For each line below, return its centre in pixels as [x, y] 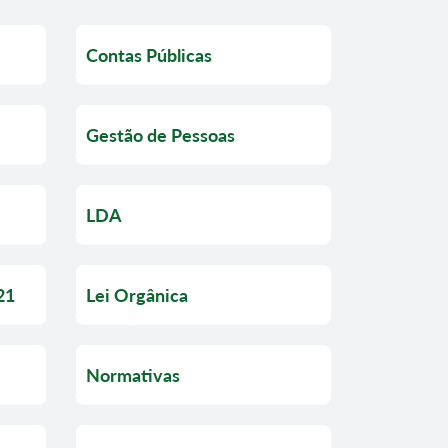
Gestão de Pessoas [160, 134]
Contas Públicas [149, 54]
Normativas [133, 374]
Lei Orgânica [137, 294]
